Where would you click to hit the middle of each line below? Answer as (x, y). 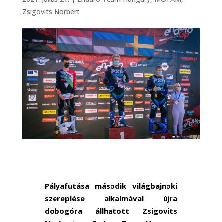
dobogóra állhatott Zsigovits (111, 210)
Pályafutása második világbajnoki (111, 186)
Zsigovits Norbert (51, 12)
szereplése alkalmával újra (111, 198)
